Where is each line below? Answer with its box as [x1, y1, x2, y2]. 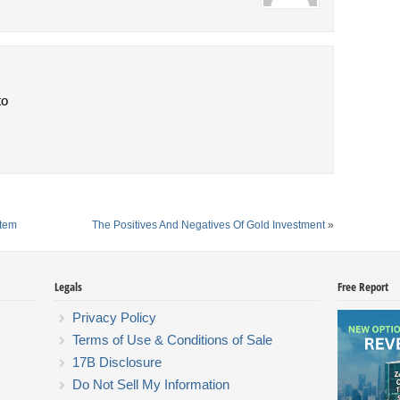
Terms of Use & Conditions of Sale [71, 332, 272, 347]
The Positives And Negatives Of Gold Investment [92, 219, 325, 231]
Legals [54, 279, 82, 295]
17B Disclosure [71, 354, 162, 370]
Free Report [337, 279, 388, 295]
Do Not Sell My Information [71, 377, 229, 392]
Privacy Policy [71, 310, 156, 325]
